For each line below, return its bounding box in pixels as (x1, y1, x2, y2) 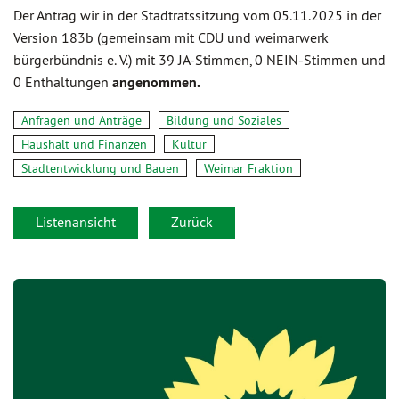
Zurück (171, 213, 213, 231)
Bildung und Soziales (167, 112, 281, 128)
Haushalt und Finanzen (21, 136, 147, 152)
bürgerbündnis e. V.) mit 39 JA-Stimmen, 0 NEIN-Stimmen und (13, 51, 386, 69)
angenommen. (112, 73, 200, 92)
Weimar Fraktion (204, 160, 293, 176)
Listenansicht (36, 213, 116, 231)
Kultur (172, 136, 207, 152)
